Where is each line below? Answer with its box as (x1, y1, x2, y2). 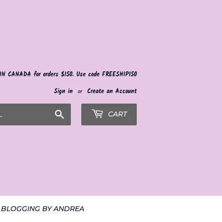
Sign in (54, 87, 73, 96)
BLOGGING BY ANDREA (1, 204, 84, 213)
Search (64, 107, 84, 118)
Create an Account (87, 87, 137, 96)
